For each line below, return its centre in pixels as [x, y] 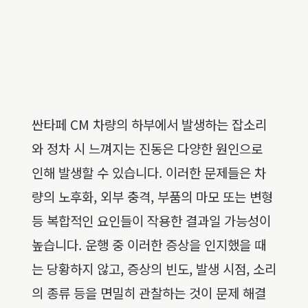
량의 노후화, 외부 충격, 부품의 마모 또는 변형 [152, 197]
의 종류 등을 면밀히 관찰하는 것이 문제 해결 [149, 293]
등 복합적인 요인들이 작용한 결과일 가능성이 [151, 221]
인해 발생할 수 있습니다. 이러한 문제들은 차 [149, 173]
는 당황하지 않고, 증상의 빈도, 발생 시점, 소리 [154, 269]
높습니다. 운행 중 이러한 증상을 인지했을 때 [149, 245]
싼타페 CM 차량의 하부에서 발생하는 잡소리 [149, 124]
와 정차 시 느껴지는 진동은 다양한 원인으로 [147, 148]
